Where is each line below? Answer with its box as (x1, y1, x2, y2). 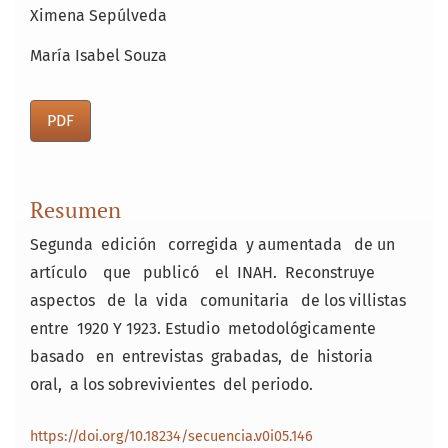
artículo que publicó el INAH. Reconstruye (30, 263, 383, 283)
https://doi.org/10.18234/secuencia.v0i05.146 (30, 428, 313, 446)
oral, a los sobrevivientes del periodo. (30, 375, 313, 395)
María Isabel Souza (30, 46, 167, 66)
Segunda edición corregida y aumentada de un (30, 235, 399, 255)
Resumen (30, 196, 121, 225)
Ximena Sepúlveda (30, 6, 167, 26)
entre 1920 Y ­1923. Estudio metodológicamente (30, 319, 380, 339)
